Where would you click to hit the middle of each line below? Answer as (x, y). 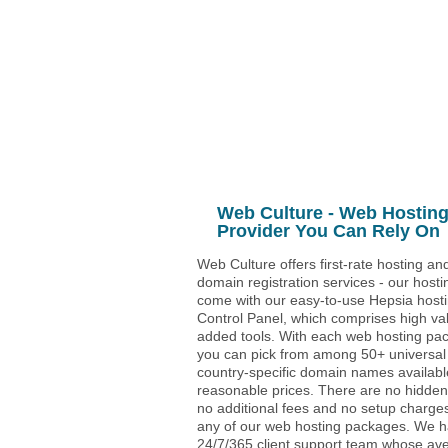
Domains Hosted (307, 73)
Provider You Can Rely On (328, 230)
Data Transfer (355, 40)
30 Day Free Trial (300, 106)
